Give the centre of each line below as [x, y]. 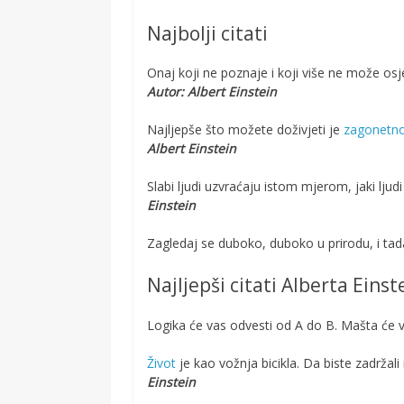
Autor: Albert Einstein [212, 92]
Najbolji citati [208, 34]
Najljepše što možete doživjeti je [244, 130]
